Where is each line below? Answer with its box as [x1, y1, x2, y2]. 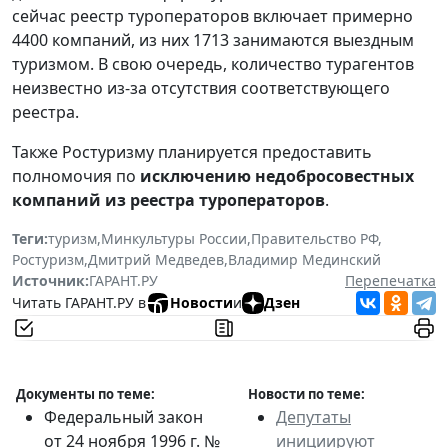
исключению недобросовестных [140, 164, 414, 187]
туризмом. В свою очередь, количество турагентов [12, 52, 414, 75]
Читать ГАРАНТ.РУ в [12, 293, 146, 313]
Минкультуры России [101, 228, 247, 248]
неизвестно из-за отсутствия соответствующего [12, 76, 390, 99]
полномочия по [12, 164, 140, 187]
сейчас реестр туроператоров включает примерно [12, 4, 413, 27]
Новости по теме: [248, 384, 365, 403]
